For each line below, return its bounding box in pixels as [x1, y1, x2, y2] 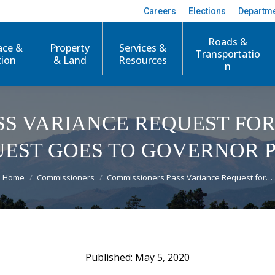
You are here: [2, 165, 64, 178]
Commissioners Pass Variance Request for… [107, 172, 273, 183]
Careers [144, 6, 176, 16]
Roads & [207, 35, 247, 48]
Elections [188, 6, 226, 16]
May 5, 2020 [135, 250, 190, 264]
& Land [53, 53, 87, 67]
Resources [118, 53, 167, 67]
